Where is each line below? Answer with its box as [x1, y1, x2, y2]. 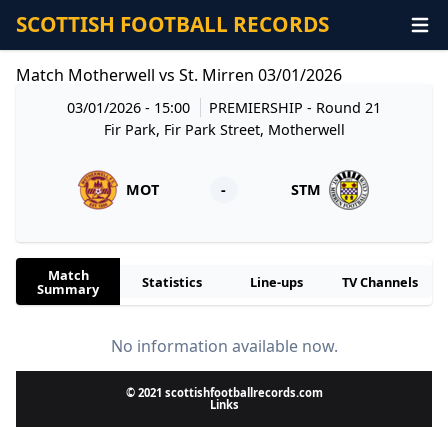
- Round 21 [307, 97, 382, 117]
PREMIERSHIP [209, 97, 308, 117]
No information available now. [110, 335, 338, 358]
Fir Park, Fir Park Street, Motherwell [103, 119, 345, 139]
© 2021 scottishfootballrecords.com [125, 385, 323, 401]
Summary [37, 279, 99, 298]
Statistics [142, 272, 202, 291]
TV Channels [342, 272, 418, 291]
